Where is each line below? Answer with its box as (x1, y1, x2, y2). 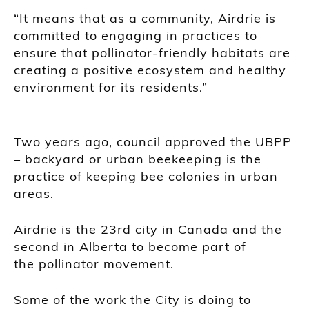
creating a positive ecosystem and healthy (14, 61, 286, 78)
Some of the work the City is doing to (14, 291, 251, 308)
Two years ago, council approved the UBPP (14, 133, 292, 150)
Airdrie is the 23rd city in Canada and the (14, 221, 282, 237)
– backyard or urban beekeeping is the (14, 150, 261, 167)
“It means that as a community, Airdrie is (14, 10, 276, 26)
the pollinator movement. (14, 255, 174, 272)
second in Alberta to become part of (14, 238, 246, 255)
